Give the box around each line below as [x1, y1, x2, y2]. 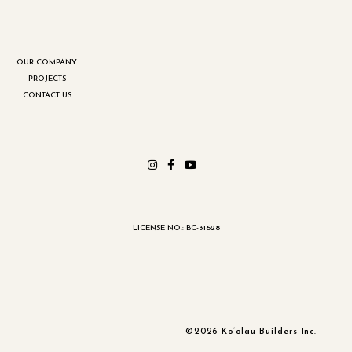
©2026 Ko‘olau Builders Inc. [185, 327, 317, 336]
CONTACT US [22, 90, 71, 100]
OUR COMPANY [16, 57, 77, 67]
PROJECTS [27, 74, 66, 83]
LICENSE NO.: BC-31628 [132, 224, 220, 233]
